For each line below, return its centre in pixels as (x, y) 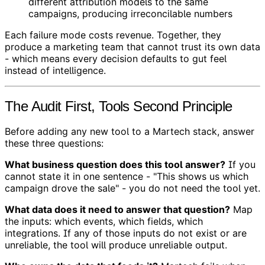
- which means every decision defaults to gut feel (116, 58)
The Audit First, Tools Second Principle (119, 106)
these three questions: (54, 143)
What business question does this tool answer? (115, 165)
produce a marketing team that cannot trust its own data (132, 46)
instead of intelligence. (55, 70)
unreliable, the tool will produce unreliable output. (116, 245)
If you (240, 165)
